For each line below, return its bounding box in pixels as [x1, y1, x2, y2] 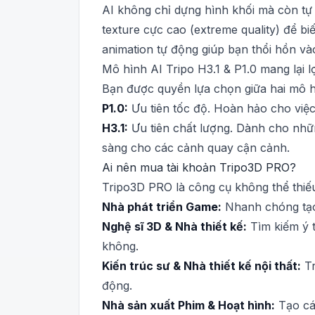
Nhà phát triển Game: [102, 200, 221, 214]
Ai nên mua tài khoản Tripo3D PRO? [102, 160, 296, 174]
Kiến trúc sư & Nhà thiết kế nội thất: [102, 259, 301, 273]
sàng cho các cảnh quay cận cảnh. [102, 141, 290, 155]
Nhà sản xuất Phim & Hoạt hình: [102, 298, 275, 312]
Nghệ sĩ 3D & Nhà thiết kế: [102, 219, 247, 233]
